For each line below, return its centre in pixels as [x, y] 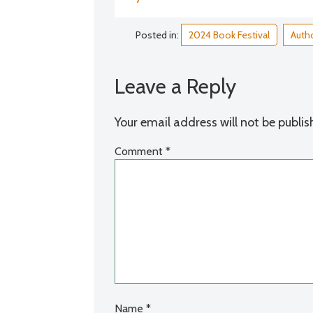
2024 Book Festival [230, 35]
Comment [140, 151]
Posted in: [159, 35]
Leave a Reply [176, 86]
